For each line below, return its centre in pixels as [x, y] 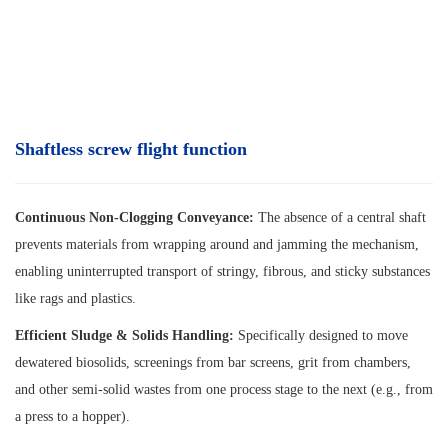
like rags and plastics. [75, 298]
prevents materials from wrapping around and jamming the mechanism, [217, 244]
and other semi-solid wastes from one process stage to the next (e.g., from [224, 389]
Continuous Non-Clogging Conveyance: [134, 217]
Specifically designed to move [321, 335]
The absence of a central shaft [340, 217]
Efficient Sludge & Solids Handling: [124, 335]
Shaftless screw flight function [131, 148]
